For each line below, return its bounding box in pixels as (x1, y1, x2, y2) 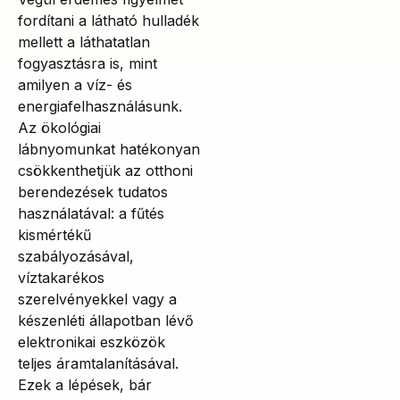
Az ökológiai (18, 119, 101, 137)
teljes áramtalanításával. (18, 354, 179, 373)
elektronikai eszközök (18, 333, 165, 352)
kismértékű (18, 226, 91, 245)
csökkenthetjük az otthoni (18, 162, 193, 180)
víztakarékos (18, 269, 104, 287)
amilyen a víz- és (18, 76, 132, 95)
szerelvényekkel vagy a (18, 290, 177, 309)
